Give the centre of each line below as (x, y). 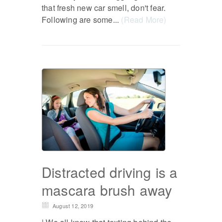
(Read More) (144, 19)
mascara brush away (107, 190)
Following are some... (82, 19)
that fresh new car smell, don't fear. (104, 7)
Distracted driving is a (110, 172)
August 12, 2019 (73, 206)
